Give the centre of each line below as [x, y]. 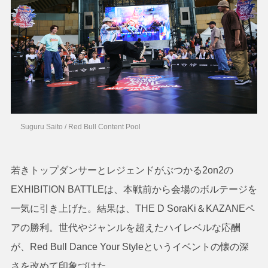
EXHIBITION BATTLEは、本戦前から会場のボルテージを [134, 190]
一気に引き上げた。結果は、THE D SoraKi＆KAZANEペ [133, 209]
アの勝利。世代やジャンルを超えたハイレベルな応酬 [125, 228]
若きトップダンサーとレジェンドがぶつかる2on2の [122, 170]
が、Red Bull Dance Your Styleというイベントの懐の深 [130, 247]
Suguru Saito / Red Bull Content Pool [81, 127]
